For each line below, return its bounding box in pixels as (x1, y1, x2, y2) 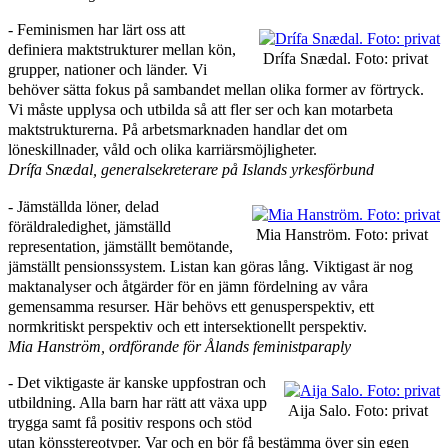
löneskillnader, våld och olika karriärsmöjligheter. (8, 140, 317, 160)
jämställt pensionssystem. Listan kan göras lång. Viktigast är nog (8, 256, 413, 276)
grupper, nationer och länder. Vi (8, 60, 207, 80)
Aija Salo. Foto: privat (288, 402, 428, 420)
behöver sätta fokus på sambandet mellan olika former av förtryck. (8, 80, 424, 100)
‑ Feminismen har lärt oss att (8, 20, 185, 40)
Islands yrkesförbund (242, 160, 374, 180)
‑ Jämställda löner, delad (8, 196, 159, 216)
